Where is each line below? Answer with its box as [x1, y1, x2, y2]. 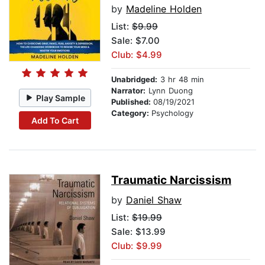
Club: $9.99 [111, 240, 162, 252]
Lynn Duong [146, 86, 193, 96]
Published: [111, 97, 153, 107]
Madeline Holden [126, 3, 202, 15]
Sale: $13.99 [111, 226, 166, 238]
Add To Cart [31, 115, 79, 125]
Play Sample [36, 92, 86, 103]
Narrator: [111, 86, 146, 96]
